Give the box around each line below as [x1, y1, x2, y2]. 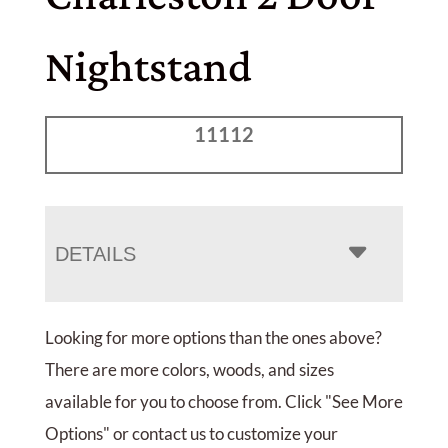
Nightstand [44, 41, 252, 92]
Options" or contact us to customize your [44, 422, 338, 444]
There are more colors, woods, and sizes [44, 358, 334, 380]
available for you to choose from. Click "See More [44, 390, 403, 412]
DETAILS [54, 242, 136, 265]
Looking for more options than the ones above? [44, 326, 382, 348]
